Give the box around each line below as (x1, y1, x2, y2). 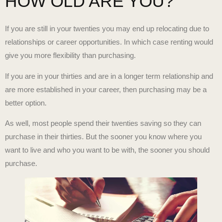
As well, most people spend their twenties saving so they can (5, 119, 201, 128)
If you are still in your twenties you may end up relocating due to (5, 24, 209, 33)
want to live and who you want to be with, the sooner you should (5, 146, 210, 155)
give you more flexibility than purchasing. (5, 51, 136, 60)
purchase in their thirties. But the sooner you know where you (5, 132, 202, 141)
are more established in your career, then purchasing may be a (5, 85, 207, 94)
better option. (5, 98, 47, 107)
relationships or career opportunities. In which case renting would (5, 38, 213, 47)
